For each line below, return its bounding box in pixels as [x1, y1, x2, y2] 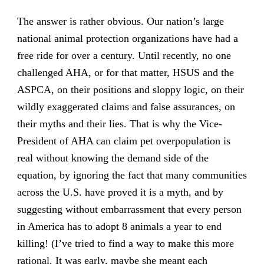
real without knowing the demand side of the [16, 151, 209, 164]
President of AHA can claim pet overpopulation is [16, 134, 230, 147]
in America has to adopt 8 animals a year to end [16, 220, 222, 232]
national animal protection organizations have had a [16, 32, 238, 44]
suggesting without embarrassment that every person [16, 203, 242, 215]
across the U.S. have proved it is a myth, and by [16, 186, 223, 198]
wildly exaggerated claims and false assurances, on [16, 100, 235, 113]
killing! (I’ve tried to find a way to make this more [16, 237, 234, 249]
